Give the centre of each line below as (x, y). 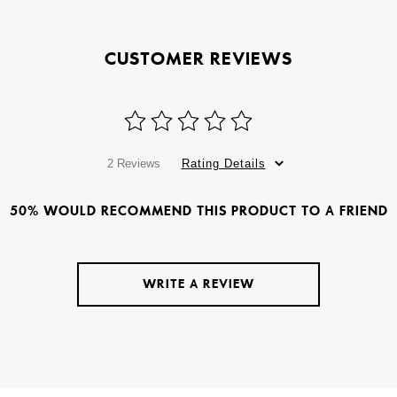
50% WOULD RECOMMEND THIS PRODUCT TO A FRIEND (198, 210)
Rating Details (223, 163)
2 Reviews (133, 163)
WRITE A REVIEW (198, 284)
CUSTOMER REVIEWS (198, 58)
